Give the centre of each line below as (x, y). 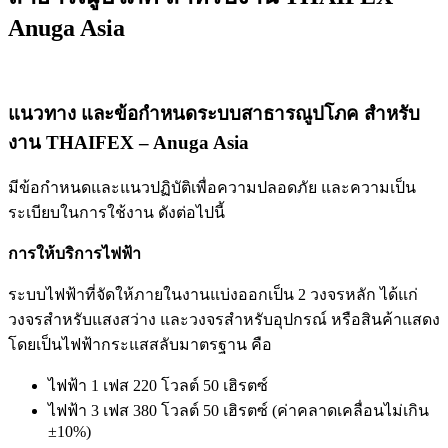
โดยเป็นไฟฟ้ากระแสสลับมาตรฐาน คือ (140, 345)
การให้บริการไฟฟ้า (74, 254)
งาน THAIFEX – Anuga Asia (128, 142)
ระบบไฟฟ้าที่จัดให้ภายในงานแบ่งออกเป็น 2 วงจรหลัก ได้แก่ (213, 295)
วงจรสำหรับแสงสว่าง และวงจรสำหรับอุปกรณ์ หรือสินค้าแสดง (224, 320)
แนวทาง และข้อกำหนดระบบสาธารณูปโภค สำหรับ (214, 113)
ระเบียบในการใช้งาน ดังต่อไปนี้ (116, 213)
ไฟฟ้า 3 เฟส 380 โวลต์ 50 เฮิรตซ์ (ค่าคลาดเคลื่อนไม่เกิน (238, 411)
